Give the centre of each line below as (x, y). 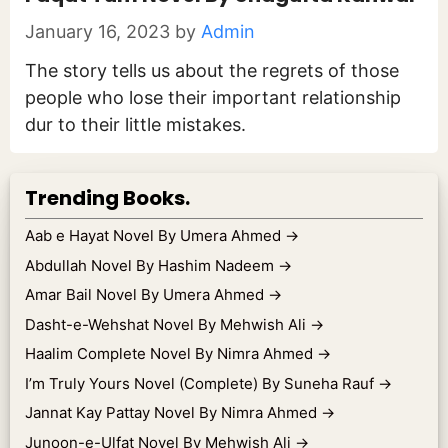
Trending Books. (107, 198)
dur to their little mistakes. (135, 124)
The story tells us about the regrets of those (212, 70)
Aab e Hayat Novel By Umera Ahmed (155, 235)
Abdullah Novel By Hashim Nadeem (151, 265)
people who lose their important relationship (213, 97)
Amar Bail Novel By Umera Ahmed (146, 294)
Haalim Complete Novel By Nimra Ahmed (171, 353)
